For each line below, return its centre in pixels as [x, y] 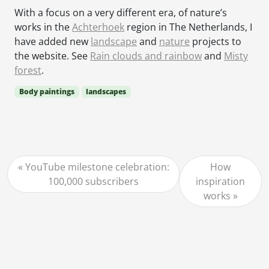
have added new [53, 42]
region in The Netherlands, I [188, 27]
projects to [216, 42]
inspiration [221, 182]
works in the [43, 27]
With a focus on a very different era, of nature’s [121, 13]
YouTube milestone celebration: [97, 167]
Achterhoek [98, 27]
